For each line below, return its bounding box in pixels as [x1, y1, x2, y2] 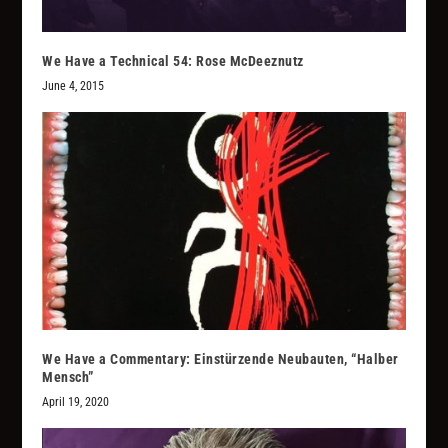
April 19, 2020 [42, 394, 110, 409]
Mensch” [42, 368, 94, 385]
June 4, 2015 [42, 78, 105, 93]
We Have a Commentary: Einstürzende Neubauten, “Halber [42, 350, 399, 367]
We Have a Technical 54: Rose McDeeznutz [42, 52, 304, 69]
